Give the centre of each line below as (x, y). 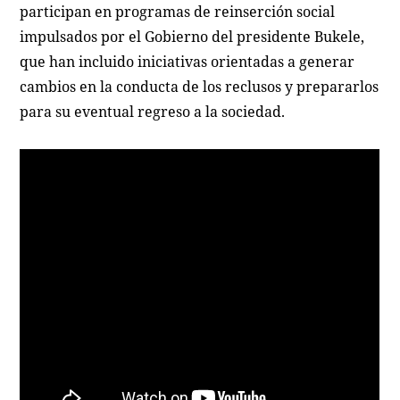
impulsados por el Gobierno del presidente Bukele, (192, 36)
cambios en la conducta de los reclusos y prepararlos (200, 86)
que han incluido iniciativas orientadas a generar (187, 61)
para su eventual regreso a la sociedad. (153, 111)
